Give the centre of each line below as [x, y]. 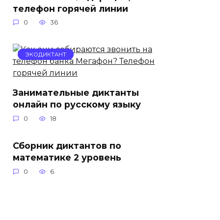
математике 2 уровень [67, 158]
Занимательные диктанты [76, 93]
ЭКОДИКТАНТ [46, 54]
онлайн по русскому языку [77, 105]
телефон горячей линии [70, 8]
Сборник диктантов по [67, 146]
